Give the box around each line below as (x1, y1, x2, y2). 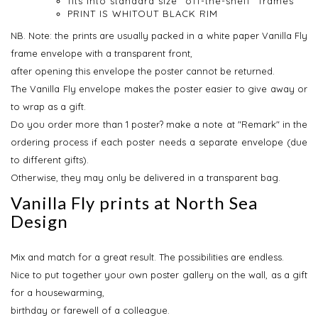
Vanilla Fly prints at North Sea (11, 192, 258, 214)
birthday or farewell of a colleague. (11, 305, 170, 317)
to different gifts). (11, 154, 89, 166)
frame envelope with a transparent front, (11, 48, 192, 60)
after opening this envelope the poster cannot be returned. (11, 65, 275, 77)
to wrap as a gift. (11, 101, 86, 113)
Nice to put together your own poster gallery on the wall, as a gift (11, 269, 307, 281)
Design (11, 211, 68, 232)
